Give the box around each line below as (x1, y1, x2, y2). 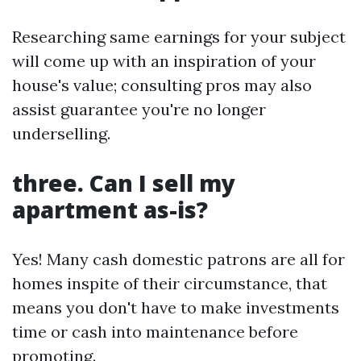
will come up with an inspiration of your (12, 51, 316, 71)
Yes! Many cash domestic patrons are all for (12, 249, 345, 269)
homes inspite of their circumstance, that (12, 273, 327, 293)
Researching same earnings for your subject (12, 27, 346, 47)
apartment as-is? (12, 194, 208, 225)
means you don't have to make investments (12, 297, 339, 317)
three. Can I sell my (12, 168, 235, 198)
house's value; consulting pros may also (12, 75, 312, 95)
